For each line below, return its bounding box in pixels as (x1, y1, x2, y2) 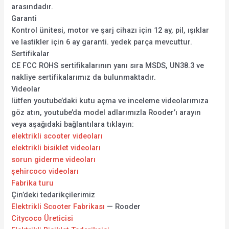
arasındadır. (11, 2, 54, 12)
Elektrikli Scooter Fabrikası (11, 202, 105, 212)
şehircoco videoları (11, 167, 79, 176)
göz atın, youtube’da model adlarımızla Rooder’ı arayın (11, 108, 201, 118)
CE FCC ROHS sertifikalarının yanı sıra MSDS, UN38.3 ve (11, 61, 204, 71)
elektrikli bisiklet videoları (11, 143, 101, 153)
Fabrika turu (11, 178, 54, 188)
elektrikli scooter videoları (11, 131, 103, 141)
